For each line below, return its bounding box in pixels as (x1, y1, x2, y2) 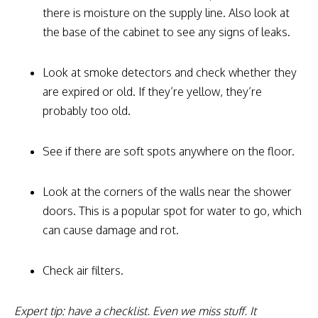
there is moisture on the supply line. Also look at (43, 5, 290, 20)
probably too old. (43, 103, 131, 118)
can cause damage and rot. (43, 222, 179, 237)
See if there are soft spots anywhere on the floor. (43, 143, 295, 158)
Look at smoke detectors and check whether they (43, 65, 297, 79)
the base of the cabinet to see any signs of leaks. (43, 24, 290, 39)
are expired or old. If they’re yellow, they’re (43, 84, 262, 99)
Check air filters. (43, 263, 124, 278)
